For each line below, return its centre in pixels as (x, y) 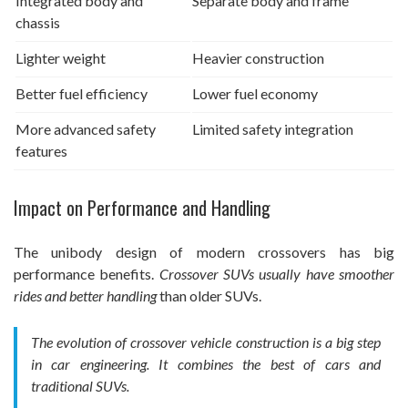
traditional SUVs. (80, 385)
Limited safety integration (273, 128)
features (41, 150)
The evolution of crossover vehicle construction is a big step (206, 342)
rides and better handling (85, 295)
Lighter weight (61, 57)
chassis (38, 22)
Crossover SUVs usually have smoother (277, 273)
